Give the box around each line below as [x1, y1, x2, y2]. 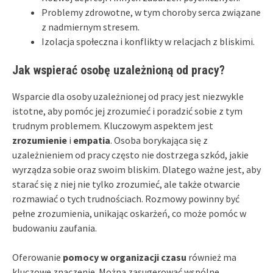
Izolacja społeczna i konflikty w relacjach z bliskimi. [41, 35, 255, 48]
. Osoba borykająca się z [110, 133, 208, 146]
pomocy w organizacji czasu [63, 250, 186, 263]
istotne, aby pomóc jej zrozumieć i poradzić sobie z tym [12, 104, 243, 117]
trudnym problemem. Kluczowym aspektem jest [12, 119, 213, 132]
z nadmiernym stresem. [41, 20, 140, 33]
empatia [73, 133, 110, 146]
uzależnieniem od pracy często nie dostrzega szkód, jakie [12, 148, 249, 161]
